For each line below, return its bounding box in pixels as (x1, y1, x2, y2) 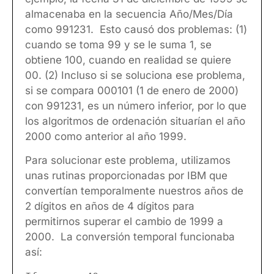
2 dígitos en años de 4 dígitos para (25, 200, 194, 213)
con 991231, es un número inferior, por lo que (25, 99, 246, 112)
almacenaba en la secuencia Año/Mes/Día (25, 7, 233, 20)
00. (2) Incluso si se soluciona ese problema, (25, 68, 245, 81)
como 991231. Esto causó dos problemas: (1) (25, 23, 247, 35)
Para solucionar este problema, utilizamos (25, 154, 231, 167)
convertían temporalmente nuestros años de (25, 185, 243, 198)
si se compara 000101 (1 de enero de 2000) (25, 84, 239, 97)
